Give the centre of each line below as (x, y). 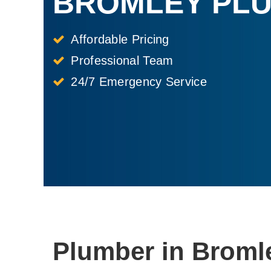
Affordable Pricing (120, 40)
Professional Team (122, 61)
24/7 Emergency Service (139, 82)
